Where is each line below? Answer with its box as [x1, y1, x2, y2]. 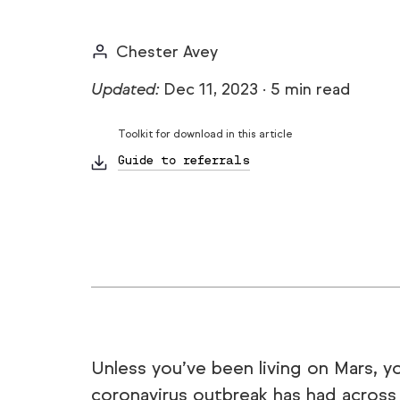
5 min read [271, 79, 350, 99]
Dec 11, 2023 [164, 79, 258, 99]
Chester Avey [116, 42, 218, 62]
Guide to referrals [118, 153, 250, 168]
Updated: [91, 79, 164, 99]
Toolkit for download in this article [118, 127, 293, 140]
